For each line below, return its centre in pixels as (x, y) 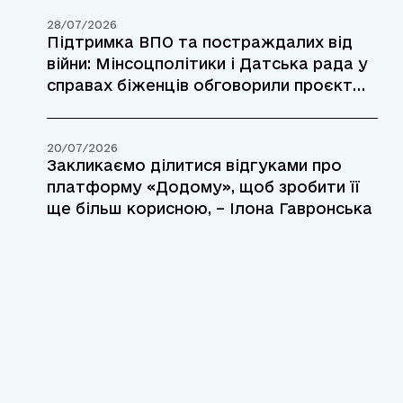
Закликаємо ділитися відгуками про (194, 166)
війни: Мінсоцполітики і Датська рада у (207, 64)
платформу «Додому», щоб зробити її (203, 187)
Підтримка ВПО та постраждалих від (200, 42)
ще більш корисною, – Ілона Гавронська (210, 209)
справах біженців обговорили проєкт (200, 85)
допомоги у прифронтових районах (193, 107)
